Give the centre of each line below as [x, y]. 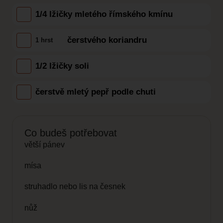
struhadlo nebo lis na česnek [75, 187]
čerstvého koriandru [107, 40]
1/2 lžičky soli [62, 66]
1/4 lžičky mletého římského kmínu [104, 14]
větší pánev [45, 144]
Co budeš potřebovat [71, 133]
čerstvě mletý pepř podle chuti [96, 92]
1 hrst [44, 40]
